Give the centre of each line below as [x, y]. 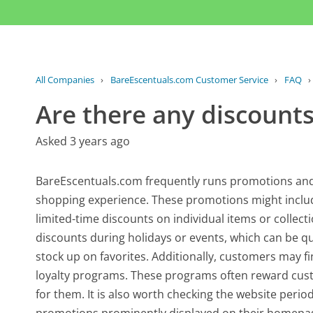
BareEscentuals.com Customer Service [189, 80]
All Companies [65, 80]
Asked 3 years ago [83, 141]
